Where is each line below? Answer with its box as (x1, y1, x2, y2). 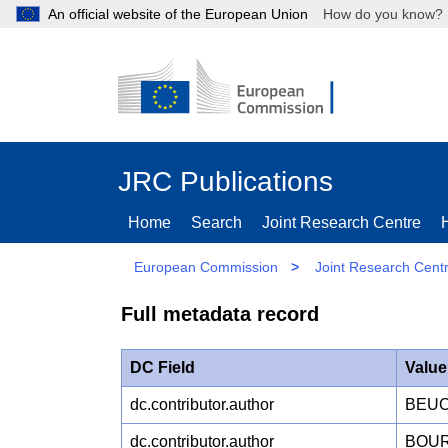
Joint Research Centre (262, 214, 421, 231)
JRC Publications (118, 166, 333, 197)
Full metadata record (121, 303, 320, 326)
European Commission (134, 259, 278, 275)
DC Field (130, 358, 196, 376)
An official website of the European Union (48, 6, 308, 22)
